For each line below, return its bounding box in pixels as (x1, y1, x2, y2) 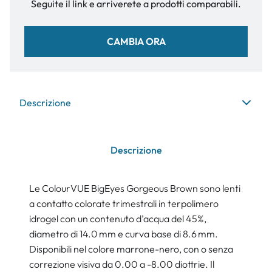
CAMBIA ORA (106, 35, 166, 47)
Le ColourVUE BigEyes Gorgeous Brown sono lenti (29, 182, 240, 194)
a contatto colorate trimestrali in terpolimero (29, 197, 219, 209)
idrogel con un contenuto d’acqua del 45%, (29, 212, 206, 225)
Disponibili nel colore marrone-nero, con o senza (29, 243, 233, 255)
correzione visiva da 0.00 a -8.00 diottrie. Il (29, 258, 214, 270)
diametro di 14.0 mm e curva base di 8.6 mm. (29, 228, 218, 240)
